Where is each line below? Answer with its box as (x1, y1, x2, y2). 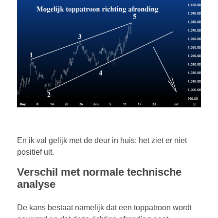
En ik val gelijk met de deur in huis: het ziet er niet (17, 136, 187, 145)
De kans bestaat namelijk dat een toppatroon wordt (17, 203, 192, 212)
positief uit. (17, 147, 54, 156)
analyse (17, 178, 55, 190)
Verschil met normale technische (17, 165, 182, 178)
